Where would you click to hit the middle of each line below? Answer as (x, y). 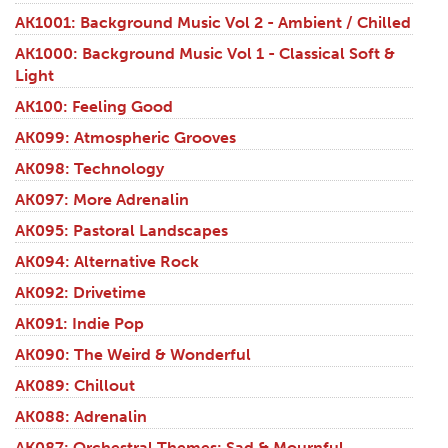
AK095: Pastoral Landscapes (121, 231)
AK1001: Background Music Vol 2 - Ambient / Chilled (213, 23)
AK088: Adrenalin (81, 417)
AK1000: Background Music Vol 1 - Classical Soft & (205, 54)
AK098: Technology (89, 169)
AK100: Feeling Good (94, 107)
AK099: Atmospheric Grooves (125, 138)
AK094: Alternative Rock (107, 262)
